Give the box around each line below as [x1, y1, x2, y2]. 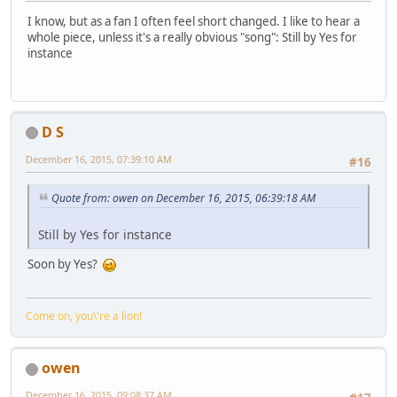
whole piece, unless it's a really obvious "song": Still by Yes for [27, 28, 357, 45]
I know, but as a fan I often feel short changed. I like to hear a [27, 12, 360, 29]
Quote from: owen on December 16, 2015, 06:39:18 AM [51, 190, 315, 206]
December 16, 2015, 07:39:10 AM [26, 152, 172, 166]
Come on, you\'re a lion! [26, 307, 142, 323]
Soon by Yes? [27, 255, 103, 272]
